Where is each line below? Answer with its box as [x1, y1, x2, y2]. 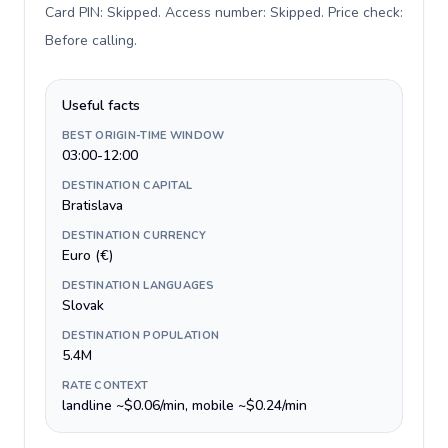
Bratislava [62, 196, 123, 215]
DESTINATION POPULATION [62, 328, 220, 343]
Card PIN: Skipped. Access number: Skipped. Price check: [45, 3, 403, 22]
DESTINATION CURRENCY [62, 228, 207, 243]
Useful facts [62, 96, 140, 115]
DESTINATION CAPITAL [62, 178, 193, 193]
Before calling [45, 31, 134, 50]
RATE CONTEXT [62, 378, 149, 393]
